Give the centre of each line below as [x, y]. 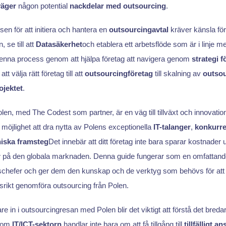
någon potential [43, 6]
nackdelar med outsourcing [118, 6]
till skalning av [178, 74]
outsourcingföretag [119, 74]
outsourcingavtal [138, 30]
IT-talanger [172, 127]
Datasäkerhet [59, 44]
